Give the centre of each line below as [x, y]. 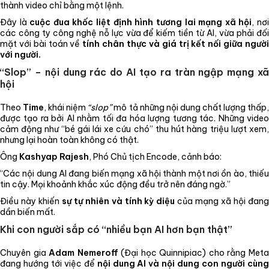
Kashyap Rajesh [54, 156]
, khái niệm [66, 107]
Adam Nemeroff [83, 252]
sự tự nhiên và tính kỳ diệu [118, 201]
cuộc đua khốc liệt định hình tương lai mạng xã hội [141, 22]
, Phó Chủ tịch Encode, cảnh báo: [155, 156]
